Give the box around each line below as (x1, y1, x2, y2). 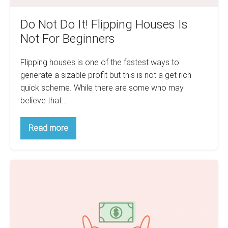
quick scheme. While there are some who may (20, 82, 184, 93)
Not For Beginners (20, 31, 115, 46)
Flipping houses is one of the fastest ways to (20, 57, 179, 67)
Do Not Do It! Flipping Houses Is (20, 17, 188, 32)
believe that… (20, 95, 67, 105)
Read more (28, 123, 68, 133)
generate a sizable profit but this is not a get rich (20, 70, 191, 80)
